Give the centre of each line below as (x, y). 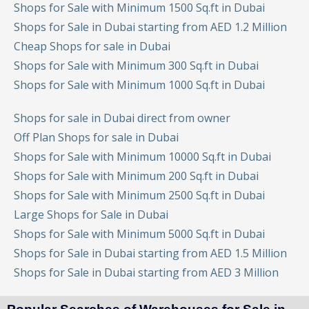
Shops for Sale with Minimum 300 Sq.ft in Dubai (136, 65)
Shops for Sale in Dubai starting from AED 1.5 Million (150, 253)
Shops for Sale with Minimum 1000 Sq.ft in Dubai (139, 84)
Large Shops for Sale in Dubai (91, 214)
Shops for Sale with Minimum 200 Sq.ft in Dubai (136, 176)
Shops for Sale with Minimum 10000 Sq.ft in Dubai (142, 156)
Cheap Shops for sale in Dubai (92, 46)
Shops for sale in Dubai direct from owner (122, 118)
